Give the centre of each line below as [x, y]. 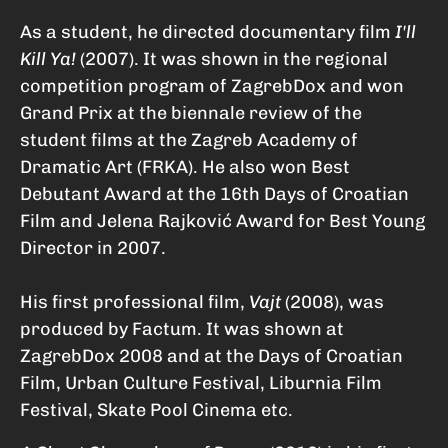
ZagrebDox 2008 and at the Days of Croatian [211, 356]
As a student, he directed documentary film [205, 32]
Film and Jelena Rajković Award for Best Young [222, 221]
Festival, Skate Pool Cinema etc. [156, 410]
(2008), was [332, 302]
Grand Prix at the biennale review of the [191, 113]
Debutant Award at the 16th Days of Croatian [214, 194]
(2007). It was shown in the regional [234, 59]
